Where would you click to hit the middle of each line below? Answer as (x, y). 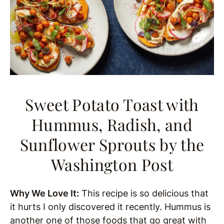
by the (180, 144)
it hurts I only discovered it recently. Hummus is (110, 206)
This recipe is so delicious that (144, 193)
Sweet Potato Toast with (112, 104)
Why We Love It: (44, 193)
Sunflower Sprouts (88, 144)
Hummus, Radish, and (112, 124)
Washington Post (112, 164)
